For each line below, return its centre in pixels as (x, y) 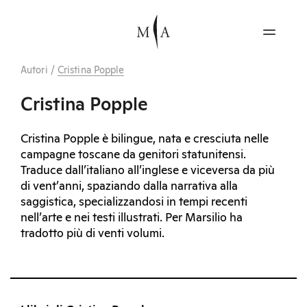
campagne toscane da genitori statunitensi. (133, 155)
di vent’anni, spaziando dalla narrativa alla (129, 186)
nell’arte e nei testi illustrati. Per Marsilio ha (132, 218)
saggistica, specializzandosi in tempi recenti (134, 202)
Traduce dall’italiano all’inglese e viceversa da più (148, 171)
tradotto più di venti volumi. (93, 234)
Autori (34, 70)
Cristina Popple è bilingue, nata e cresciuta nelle (145, 139)
